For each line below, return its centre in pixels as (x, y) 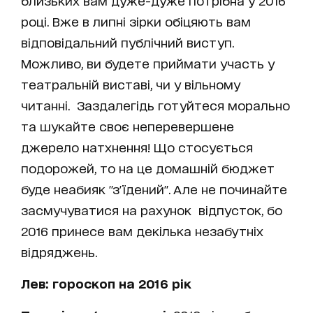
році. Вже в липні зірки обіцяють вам (136, 21)
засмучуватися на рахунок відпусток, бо (152, 210)
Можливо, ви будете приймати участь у (148, 63)
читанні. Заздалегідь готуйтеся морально (155, 105)
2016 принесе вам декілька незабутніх (142, 231)
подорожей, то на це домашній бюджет (148, 168)
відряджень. (64, 252)
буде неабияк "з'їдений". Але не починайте (154, 189)
